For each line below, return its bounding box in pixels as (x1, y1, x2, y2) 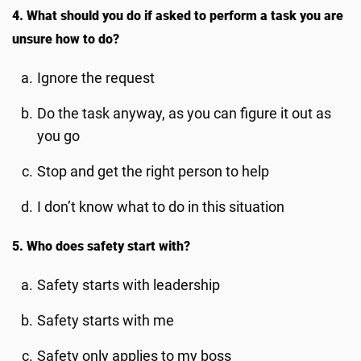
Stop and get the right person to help (37, 164, 270, 180)
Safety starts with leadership (37, 277, 221, 293)
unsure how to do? (12, 31, 119, 47)
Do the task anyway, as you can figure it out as (37, 106, 332, 122)
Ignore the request (37, 70, 156, 86)
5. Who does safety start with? (12, 239, 190, 254)
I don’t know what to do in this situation (37, 199, 285, 215)
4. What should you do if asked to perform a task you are (12, 8, 343, 23)
